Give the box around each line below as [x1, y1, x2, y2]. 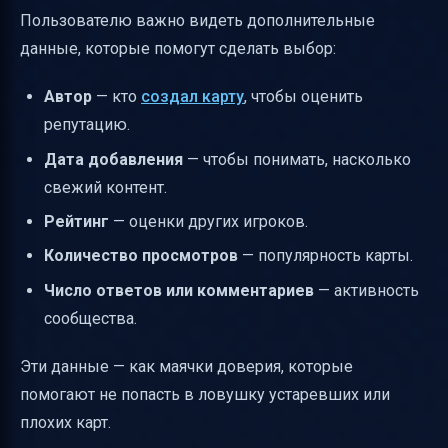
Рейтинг [44, 211, 109, 231]
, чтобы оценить [244, 87, 363, 107]
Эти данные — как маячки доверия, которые [20, 356, 353, 376]
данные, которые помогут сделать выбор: [20, 39, 336, 59]
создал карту [141, 87, 244, 107]
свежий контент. [44, 177, 167, 197]
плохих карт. [20, 412, 111, 432]
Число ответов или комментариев [44, 280, 314, 300]
